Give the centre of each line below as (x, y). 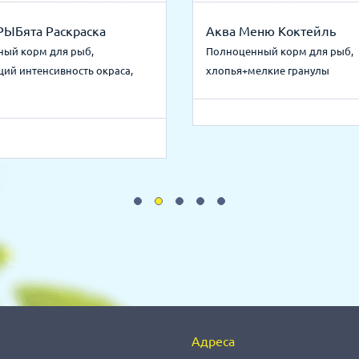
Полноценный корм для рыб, (280, 51)
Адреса (213, 341)
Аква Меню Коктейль (271, 31)
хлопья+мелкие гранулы (268, 71)
